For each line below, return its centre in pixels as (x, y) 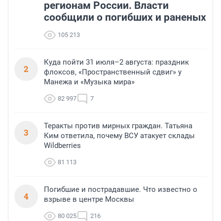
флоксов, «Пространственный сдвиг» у (113, 72)
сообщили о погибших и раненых (125, 18)
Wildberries (62, 146)
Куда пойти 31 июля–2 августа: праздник (116, 62)
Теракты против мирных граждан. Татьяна (118, 126)
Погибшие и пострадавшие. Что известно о (121, 190)
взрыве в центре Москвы (89, 200)
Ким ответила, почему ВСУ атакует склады (119, 136)
